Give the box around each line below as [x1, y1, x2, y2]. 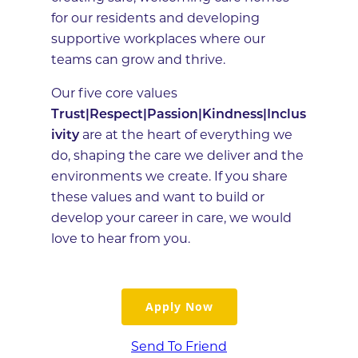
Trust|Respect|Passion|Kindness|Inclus [51, 108, 306, 121]
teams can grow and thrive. [51, 54, 225, 67]
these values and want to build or [51, 191, 265, 205]
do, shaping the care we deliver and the [51, 149, 304, 163]
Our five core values [51, 87, 177, 101]
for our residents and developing [51, 12, 260, 26]
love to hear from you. [51, 233, 190, 246]
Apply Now [145, 298, 213, 314]
